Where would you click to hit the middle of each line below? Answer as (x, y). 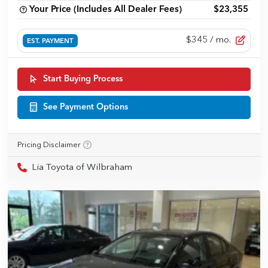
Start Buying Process (83, 79)
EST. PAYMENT (50, 41)
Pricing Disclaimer (49, 145)
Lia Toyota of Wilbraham (82, 168)
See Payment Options (86, 107)
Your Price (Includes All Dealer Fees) (106, 10)
